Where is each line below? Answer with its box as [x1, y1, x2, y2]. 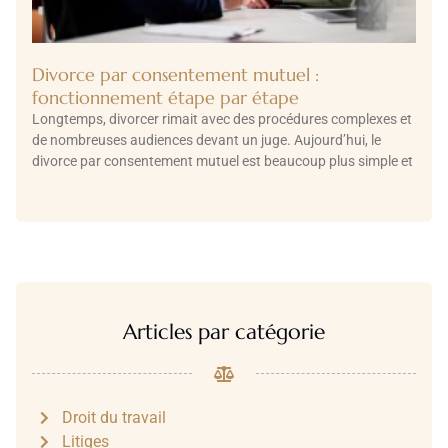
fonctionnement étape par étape [32, 85, 299, 109]
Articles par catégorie [123, 318, 325, 345]
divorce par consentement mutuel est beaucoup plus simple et [32, 152, 413, 169]
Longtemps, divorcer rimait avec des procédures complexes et [32, 110, 412, 127]
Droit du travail [62, 407, 167, 427]
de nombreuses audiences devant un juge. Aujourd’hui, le [32, 131, 381, 148]
